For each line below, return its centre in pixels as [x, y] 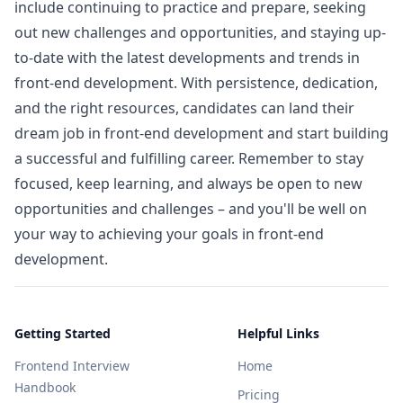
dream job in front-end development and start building [201, 133]
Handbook [45, 387]
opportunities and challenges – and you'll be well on [191, 209]
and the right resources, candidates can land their [184, 108]
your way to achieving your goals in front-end [169, 234]
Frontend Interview [72, 366]
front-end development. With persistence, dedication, [196, 83]
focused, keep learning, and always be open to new [188, 184]
